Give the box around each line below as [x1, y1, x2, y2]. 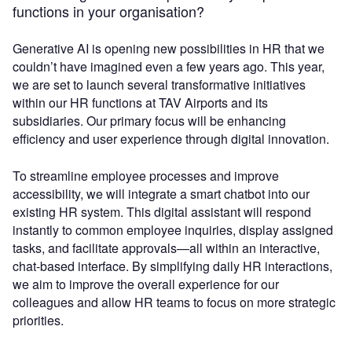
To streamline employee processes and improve [13, 167, 279, 185]
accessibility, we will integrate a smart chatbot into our [13, 185, 310, 203]
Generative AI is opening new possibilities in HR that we [13, 39, 324, 58]
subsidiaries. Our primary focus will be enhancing [13, 112, 286, 130]
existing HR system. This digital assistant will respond [13, 203, 311, 222]
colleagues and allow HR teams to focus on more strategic [13, 293, 335, 312]
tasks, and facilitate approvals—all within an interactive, [13, 239, 320, 258]
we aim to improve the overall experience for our [13, 275, 279, 294]
